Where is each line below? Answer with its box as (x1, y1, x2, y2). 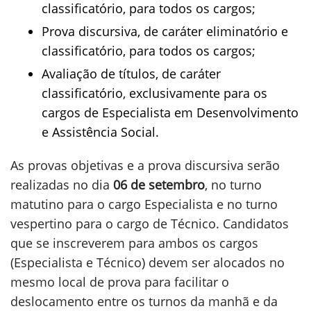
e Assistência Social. (42, 124, 159, 140)
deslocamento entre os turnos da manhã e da (10, 293, 278, 310)
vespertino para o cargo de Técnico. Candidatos (10, 215, 289, 232)
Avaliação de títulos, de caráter (42, 65, 221, 82)
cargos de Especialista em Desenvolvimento (42, 104, 299, 121)
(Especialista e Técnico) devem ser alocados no (10, 254, 285, 271)
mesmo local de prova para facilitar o (10, 274, 229, 290)
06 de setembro (110, 176, 205, 193)
